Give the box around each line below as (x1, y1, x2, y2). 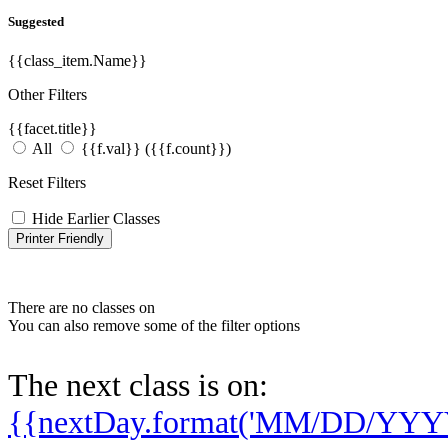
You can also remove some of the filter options (8, 317, 300, 335)
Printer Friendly (16, 231, 104, 247)
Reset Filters (8, 174, 86, 192)
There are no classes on (8, 299, 155, 317)
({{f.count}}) (145, 140, 231, 158)
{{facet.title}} (8, 120, 97, 138)
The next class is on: (8, 367, 268, 404)
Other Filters (8, 86, 87, 104)
